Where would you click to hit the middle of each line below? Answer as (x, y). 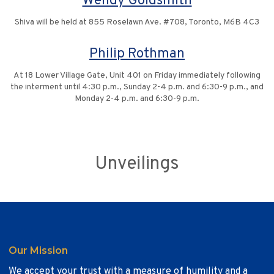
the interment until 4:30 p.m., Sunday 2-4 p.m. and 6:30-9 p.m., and (137, 87)
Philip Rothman (137, 54)
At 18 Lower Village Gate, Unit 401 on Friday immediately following (137, 76)
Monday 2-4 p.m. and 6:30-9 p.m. (137, 99)
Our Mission (38, 251)
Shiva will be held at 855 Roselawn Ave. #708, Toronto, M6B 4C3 (137, 23)
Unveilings (137, 165)
